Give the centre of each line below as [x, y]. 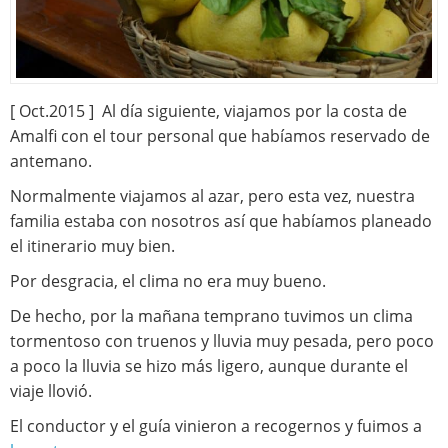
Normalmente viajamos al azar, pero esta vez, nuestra [212, 196]
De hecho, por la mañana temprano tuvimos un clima [211, 316]
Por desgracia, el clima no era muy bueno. [168, 281]
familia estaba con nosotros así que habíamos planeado [221, 221]
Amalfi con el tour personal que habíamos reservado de [220, 136]
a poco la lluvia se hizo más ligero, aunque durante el [209, 366]
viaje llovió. [51, 391]
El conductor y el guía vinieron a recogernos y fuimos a [216, 426]
